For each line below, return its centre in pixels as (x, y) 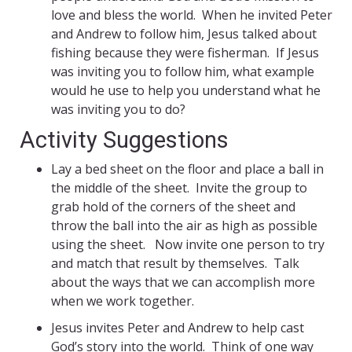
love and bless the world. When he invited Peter (192, 15)
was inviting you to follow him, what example (183, 72)
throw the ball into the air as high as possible (184, 226)
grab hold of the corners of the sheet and (173, 207)
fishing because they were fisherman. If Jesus (185, 53)
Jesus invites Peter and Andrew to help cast (178, 328)
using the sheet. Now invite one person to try (188, 245)
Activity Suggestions (124, 140)
